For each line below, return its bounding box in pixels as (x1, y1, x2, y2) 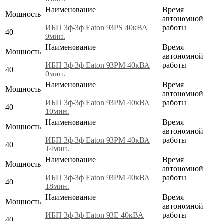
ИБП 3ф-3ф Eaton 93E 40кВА (45, 210, 144, 219)
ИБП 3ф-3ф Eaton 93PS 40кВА (45, 23, 147, 32)
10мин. (45, 107, 69, 115)
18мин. (45, 182, 69, 190)
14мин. (45, 144, 69, 153)
